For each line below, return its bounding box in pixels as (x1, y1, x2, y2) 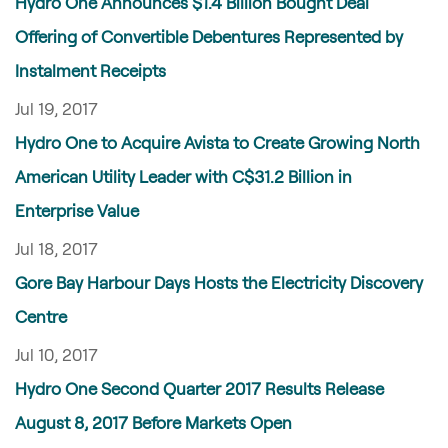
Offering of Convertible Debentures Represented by (15, 26, 403, 46)
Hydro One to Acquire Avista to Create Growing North (15, 132, 420, 152)
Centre (15, 306, 67, 326)
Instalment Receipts (15, 60, 166, 80)
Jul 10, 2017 (15, 344, 98, 364)
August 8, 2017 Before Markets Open (15, 412, 292, 432)
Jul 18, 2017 (15, 238, 98, 258)
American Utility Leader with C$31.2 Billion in (15, 166, 352, 186)
